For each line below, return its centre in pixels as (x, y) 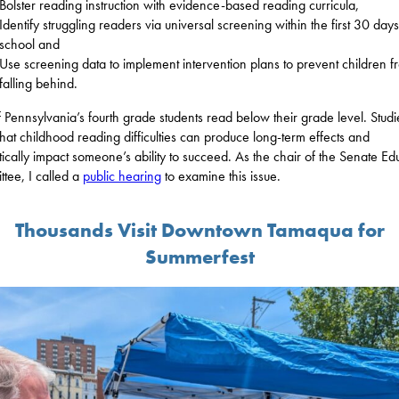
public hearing (122, 175)
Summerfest (199, 256)
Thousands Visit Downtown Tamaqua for (199, 230)
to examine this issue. (221, 175)
